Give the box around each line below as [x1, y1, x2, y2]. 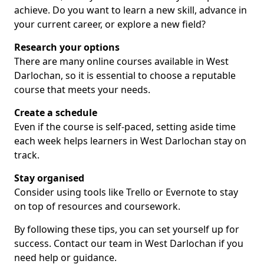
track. [14, 148, 39, 161]
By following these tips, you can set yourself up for [14, 223, 239, 236]
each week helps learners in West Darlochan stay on [14, 134, 246, 147]
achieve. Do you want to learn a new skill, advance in [14, 4, 247, 16]
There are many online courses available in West [14, 55, 229, 68]
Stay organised [14, 171, 84, 184]
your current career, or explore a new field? [14, 18, 206, 31]
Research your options [14, 41, 120, 54]
